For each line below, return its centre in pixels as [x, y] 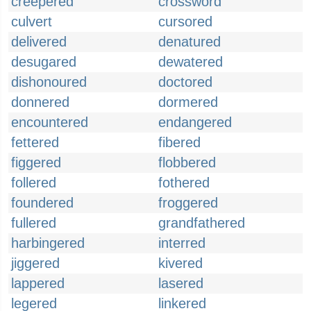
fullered [34, 223]
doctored [185, 82]
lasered [181, 283]
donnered [40, 102]
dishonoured [49, 82]
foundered [42, 203]
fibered [179, 142]
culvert [32, 22]
